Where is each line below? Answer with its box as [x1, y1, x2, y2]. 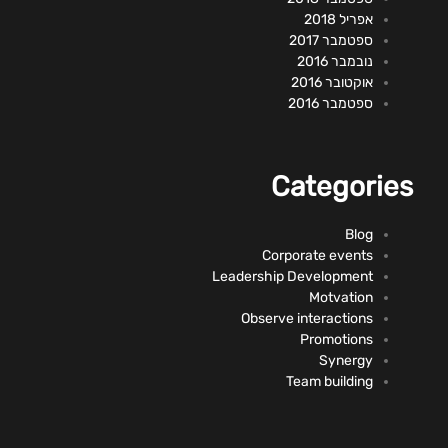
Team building [286, 372, 373, 390]
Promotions [300, 330, 373, 348]
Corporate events [262, 246, 373, 264]
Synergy [319, 351, 373, 369]
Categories [271, 169, 413, 203]
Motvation [309, 288, 373, 306]
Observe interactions [241, 309, 373, 327]
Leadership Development [212, 267, 373, 285]
